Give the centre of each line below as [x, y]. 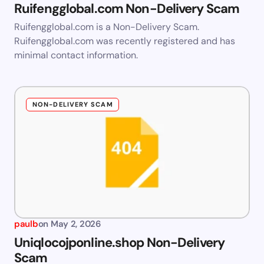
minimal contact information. [76, 55]
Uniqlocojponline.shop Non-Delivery [120, 243]
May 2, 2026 [76, 224]
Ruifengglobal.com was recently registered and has [125, 41]
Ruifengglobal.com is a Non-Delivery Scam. [107, 27]
